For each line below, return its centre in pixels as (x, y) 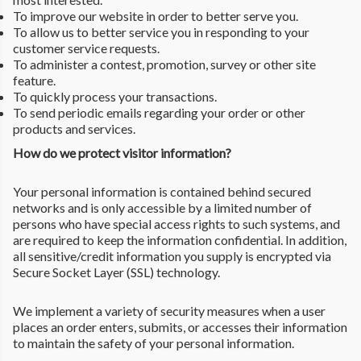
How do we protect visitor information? (122, 152)
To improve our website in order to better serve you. (156, 15)
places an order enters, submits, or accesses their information (180, 326)
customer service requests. (86, 48)
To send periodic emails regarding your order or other (159, 112)
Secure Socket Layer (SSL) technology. (116, 272)
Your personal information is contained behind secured (162, 191)
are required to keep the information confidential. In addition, (180, 239)
